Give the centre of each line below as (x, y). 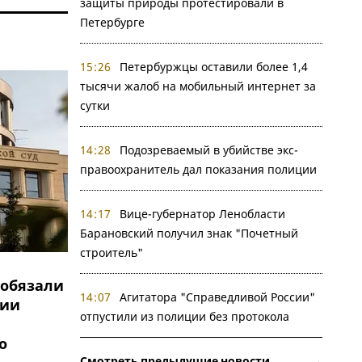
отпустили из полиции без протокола (184, 316)
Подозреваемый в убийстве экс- (209, 150)
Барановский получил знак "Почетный (189, 233)
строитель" (111, 253)
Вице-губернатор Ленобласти (202, 214)
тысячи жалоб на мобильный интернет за (198, 86)
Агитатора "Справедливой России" (217, 297)
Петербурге (112, 22)
